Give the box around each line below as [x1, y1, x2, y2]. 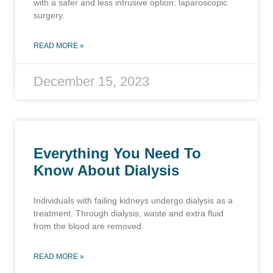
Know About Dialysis [34, 162, 179, 179]
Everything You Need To [34, 145, 201, 162]
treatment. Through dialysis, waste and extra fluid [34, 208, 224, 219]
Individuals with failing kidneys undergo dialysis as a [34, 196, 233, 206]
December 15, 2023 [34, 74, 149, 90]
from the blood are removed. [34, 221, 144, 232]
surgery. [34, 10, 65, 21]
